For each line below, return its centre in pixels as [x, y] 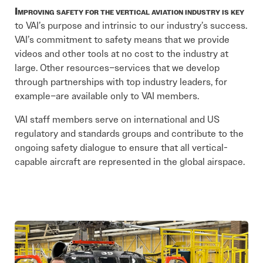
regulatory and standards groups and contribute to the [129, 134]
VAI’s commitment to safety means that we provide [122, 40]
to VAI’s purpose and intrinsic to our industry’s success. [131, 26]
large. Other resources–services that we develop [117, 68]
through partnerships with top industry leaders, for [121, 82]
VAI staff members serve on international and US [117, 120]
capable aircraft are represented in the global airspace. [130, 162]
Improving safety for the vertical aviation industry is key [129, 12]
